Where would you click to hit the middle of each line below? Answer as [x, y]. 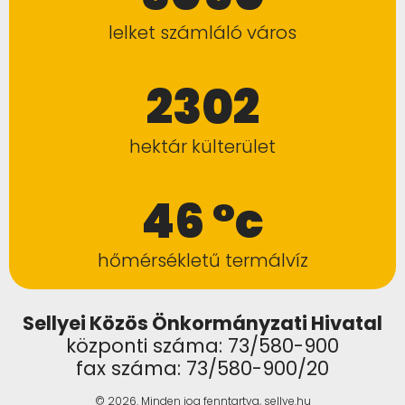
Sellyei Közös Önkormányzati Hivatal [202, 323]
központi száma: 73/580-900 [202, 346]
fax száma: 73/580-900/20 [202, 368]
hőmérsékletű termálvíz [202, 260]
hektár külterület [202, 146]
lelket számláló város [202, 33]
